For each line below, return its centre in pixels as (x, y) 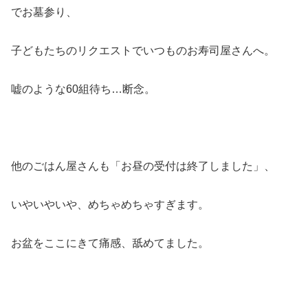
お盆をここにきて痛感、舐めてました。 (110, 243)
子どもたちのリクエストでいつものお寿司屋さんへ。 (143, 50)
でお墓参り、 (44, 12)
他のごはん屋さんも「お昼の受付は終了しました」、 (143, 166)
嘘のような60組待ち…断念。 (83, 89)
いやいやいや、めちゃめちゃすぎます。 (110, 204)
